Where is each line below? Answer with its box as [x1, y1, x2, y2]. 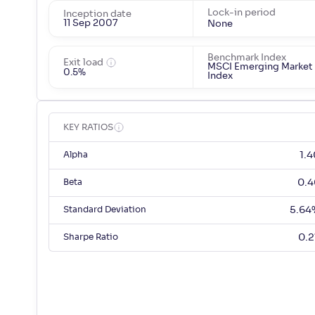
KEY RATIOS [63, 123, 113, 132]
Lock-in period [207, 8, 276, 18]
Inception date [63, 9, 131, 19]
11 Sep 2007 [63, 18, 117, 28]
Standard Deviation [63, 205, 146, 214]
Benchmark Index [207, 53, 286, 63]
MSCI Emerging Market [207, 63, 313, 72]
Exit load [63, 58, 105, 67]
